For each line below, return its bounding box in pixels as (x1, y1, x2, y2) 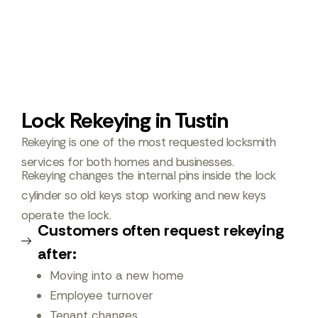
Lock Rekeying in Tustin (21, 106, 229, 134)
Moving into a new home (50, 268, 184, 283)
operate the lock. (21, 207, 111, 223)
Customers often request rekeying (37, 220, 284, 241)
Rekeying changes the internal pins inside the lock (21, 168, 276, 183)
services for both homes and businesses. (21, 154, 234, 170)
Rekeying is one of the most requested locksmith (21, 134, 276, 150)
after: (37, 243, 77, 264)
